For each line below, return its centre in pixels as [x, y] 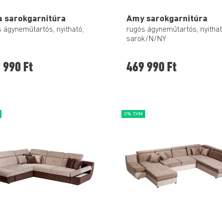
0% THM [133, 114]
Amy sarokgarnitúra [167, 19]
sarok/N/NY [146, 39]
